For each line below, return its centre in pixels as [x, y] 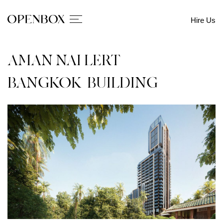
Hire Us [203, 20]
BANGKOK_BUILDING [83, 83]
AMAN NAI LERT [64, 61]
